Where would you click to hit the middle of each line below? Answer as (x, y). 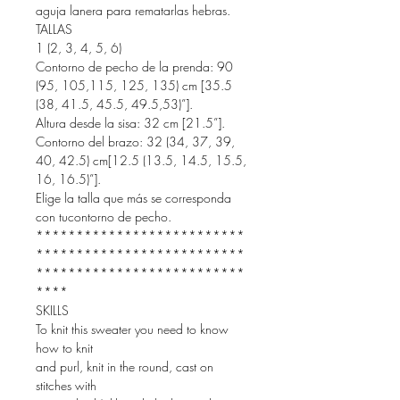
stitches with (66, 386)
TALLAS (54, 29)
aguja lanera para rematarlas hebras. (133, 11)
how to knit (64, 348)
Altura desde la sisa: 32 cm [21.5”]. (130, 123)
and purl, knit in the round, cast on (125, 367)
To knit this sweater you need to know (132, 329)
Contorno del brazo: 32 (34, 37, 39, (135, 142)
